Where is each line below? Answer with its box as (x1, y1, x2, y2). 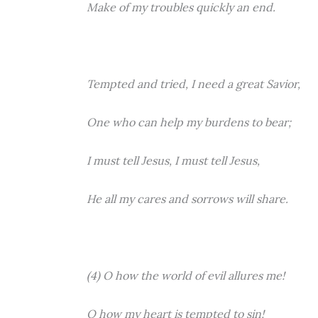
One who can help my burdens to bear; (87, 115, 291, 129)
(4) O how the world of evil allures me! (87, 268, 285, 283)
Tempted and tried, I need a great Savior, (87, 77, 300, 91)
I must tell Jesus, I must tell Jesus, (87, 153, 260, 168)
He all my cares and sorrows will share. (87, 192, 288, 206)
